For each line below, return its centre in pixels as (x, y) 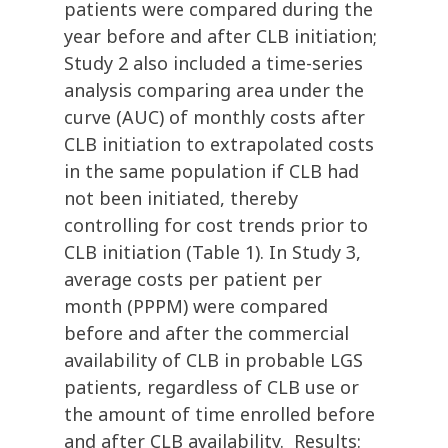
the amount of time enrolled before (219, 414)
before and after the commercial (206, 333)
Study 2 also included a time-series (213, 63)
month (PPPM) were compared (196, 306)
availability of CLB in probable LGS (213, 360)
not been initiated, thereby (181, 198)
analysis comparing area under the (214, 90)
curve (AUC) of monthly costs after (214, 117)
